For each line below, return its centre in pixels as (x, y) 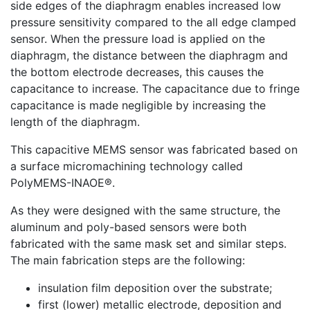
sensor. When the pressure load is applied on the (138, 39)
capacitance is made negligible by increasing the (138, 105)
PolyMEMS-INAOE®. (63, 183)
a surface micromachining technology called (127, 166)
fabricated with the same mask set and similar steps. (148, 244)
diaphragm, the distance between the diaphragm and (149, 55)
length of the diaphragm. (75, 122)
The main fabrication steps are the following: (128, 260)
